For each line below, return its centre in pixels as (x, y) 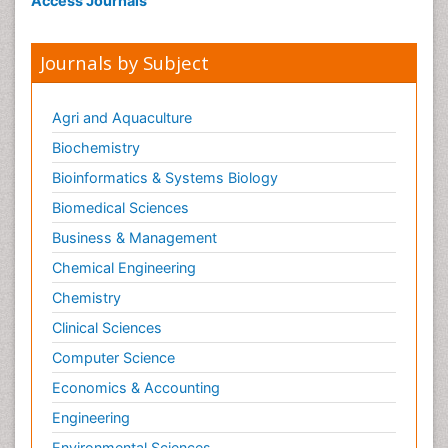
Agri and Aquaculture (122, 118)
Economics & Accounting (136, 388)
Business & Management (134, 238)
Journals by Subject (124, 63)
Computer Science (113, 358)
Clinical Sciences (107, 328)
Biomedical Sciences (120, 208)
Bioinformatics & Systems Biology (165, 178)
